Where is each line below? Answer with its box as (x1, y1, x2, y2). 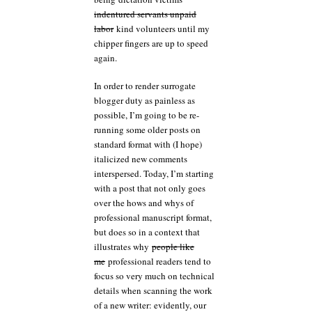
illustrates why (94, 240, 152, 253)
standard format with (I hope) (94, 138, 202, 150)
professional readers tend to (105, 255, 211, 267)
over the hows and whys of (94, 196, 194, 209)
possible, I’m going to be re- (94, 109, 199, 121)
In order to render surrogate (94, 79, 196, 92)
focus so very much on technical (94, 270, 214, 282)
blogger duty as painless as (94, 94, 195, 107)
